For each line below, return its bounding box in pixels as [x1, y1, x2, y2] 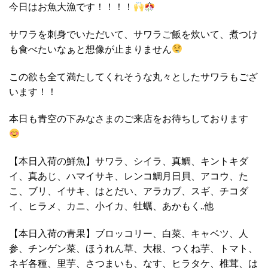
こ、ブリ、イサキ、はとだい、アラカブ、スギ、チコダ [9, 185, 248, 197]
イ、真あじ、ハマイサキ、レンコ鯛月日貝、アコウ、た [9, 170, 248, 182]
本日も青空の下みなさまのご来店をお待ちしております [9, 112, 248, 124]
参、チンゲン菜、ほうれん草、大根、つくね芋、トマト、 [9, 242, 258, 254]
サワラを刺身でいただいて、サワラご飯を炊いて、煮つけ [9, 28, 258, 39]
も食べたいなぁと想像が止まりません [9, 42, 172, 54]
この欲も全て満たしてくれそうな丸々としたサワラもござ [9, 70, 258, 82]
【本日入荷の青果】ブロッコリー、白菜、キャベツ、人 [9, 227, 248, 239]
